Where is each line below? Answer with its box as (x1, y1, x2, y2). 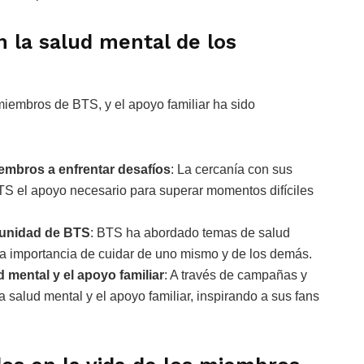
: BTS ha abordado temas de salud (90, 226, 290, 240)
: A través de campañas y (164, 268, 307, 283)
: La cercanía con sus (171, 162, 292, 177)
